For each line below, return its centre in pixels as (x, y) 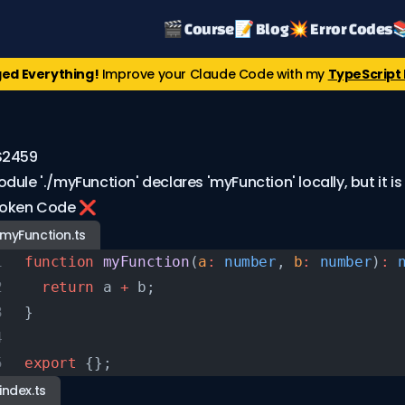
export (51, 363)
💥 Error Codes (340, 28)
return (59, 287)
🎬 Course (198, 28)
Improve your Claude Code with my (213, 74)
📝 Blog (261, 28)
